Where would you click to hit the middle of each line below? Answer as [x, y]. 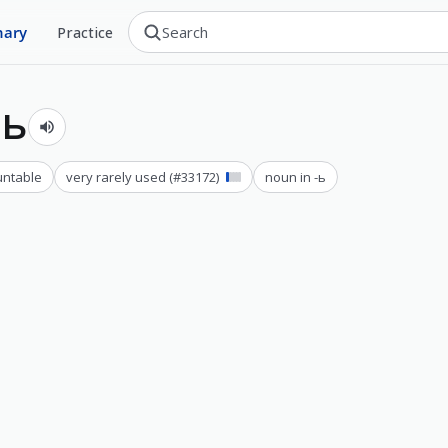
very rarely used [116, 177]
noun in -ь [295, 177]
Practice [85, 32]
